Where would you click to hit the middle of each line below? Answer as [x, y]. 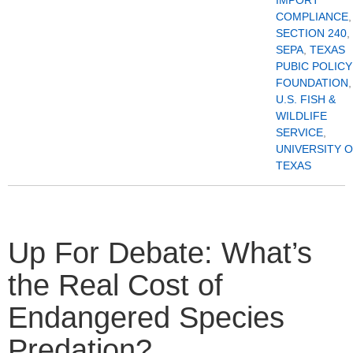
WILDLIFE [301, 115]
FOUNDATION [312, 82]
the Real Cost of [115, 285]
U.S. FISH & [306, 99]
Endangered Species [146, 317]
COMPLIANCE [312, 16]
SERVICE [299, 132]
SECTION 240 [311, 33]
